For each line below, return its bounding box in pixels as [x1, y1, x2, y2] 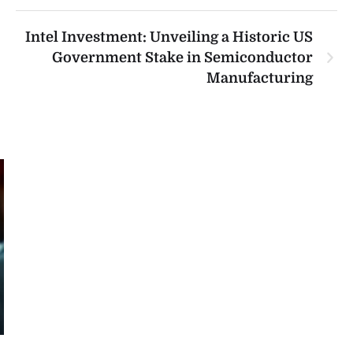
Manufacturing [206, 70, 313, 87]
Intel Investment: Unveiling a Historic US [25, 29, 313, 46]
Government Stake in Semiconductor [52, 50, 313, 66]
